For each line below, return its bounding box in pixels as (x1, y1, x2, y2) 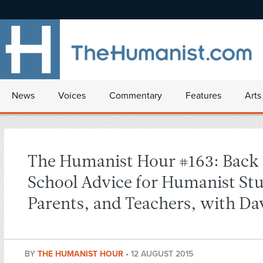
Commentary (109, 90, 162, 102)
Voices (58, 90, 86, 102)
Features (186, 90, 221, 102)
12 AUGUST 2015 (131, 249, 193, 259)
